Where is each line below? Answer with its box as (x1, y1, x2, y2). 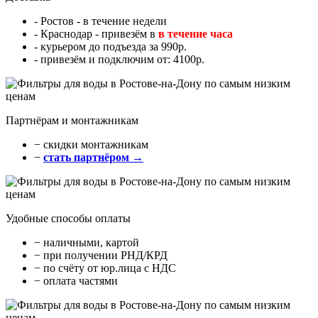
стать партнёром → (43, 151, 143, 164)
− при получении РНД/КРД (34, 249, 168, 262)
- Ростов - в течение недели (34, 15, 167, 28)
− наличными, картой (34, 236, 139, 249)
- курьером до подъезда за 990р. (34, 40, 187, 53)
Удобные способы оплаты (6, 212, 131, 225)
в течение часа (158, 28, 233, 40)
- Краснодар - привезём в (34, 28, 158, 40)
